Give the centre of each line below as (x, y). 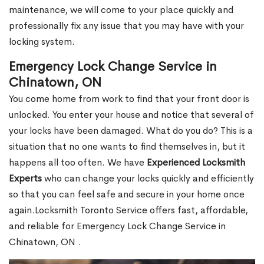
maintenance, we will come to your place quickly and (121, 10)
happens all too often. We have (78, 163)
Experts (25, 179)
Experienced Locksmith (196, 163)
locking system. (42, 42)
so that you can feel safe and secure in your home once (127, 194)
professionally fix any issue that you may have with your (126, 26)
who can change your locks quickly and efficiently (148, 179)
